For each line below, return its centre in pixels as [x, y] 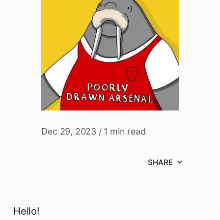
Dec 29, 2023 [69, 131]
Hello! [27, 211]
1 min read [125, 131]
